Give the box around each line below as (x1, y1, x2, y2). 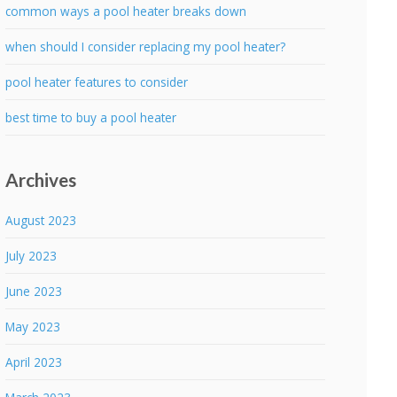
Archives (5, 168, 77, 191)
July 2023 (5, 247, 58, 265)
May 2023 (5, 318, 61, 336)
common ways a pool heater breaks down (5, 3, 247, 20)
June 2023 (5, 283, 63, 300)
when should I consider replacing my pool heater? (5, 38, 286, 56)
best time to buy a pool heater (5, 109, 177, 127)
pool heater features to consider (5, 74, 189, 91)
